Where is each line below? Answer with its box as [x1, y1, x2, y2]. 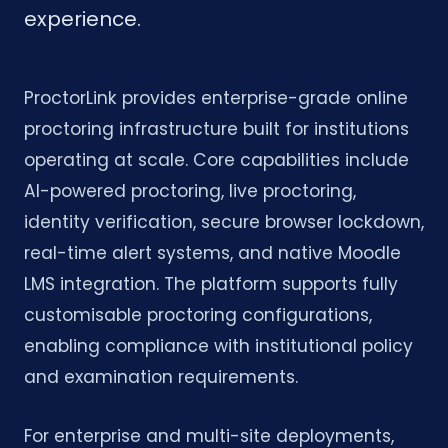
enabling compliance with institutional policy [24, 334, 413, 359]
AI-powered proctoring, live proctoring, [24, 179, 356, 204]
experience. [24, 5, 141, 34]
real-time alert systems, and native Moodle [24, 241, 401, 266]
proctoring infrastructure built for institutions [24, 117, 409, 142]
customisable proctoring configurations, [24, 303, 372, 328]
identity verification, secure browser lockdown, [24, 210, 424, 235]
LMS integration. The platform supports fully [24, 272, 398, 297]
